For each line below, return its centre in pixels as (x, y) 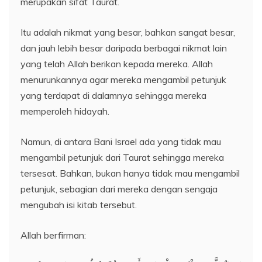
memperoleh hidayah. (65, 111)
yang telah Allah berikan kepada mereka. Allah (117, 64)
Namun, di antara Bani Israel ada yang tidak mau (121, 142)
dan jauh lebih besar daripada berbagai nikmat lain (124, 48)
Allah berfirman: (53, 235)
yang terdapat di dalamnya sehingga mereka (113, 96)
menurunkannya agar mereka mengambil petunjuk (123, 80)
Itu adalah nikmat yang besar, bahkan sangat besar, (128, 32)
